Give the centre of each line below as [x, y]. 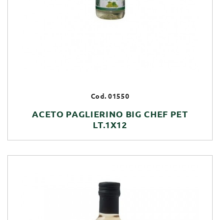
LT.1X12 [110, 124]
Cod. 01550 [110, 96]
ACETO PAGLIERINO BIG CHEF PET [110, 114]
